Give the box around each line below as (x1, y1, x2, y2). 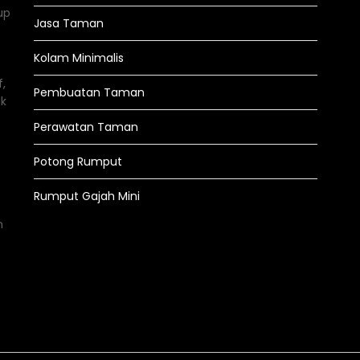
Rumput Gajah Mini (33, 188, 140, 204)
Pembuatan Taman (33, 84, 145, 100)
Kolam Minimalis (33, 50, 124, 66)
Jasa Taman (33, 15, 104, 31)
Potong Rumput (33, 153, 122, 170)
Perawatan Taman (33, 119, 138, 135)
